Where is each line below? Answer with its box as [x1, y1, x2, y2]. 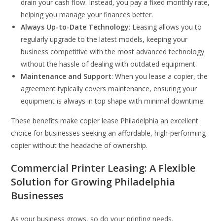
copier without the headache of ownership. [11, 140, 148, 150]
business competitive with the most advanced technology [21, 46, 205, 56]
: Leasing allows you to [129, 22, 202, 32]
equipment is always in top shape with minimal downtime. [21, 96, 205, 106]
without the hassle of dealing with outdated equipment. [21, 59, 197, 69]
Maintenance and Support [21, 71, 112, 81]
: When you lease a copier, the [111, 71, 208, 81]
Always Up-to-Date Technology [21, 22, 129, 32]
